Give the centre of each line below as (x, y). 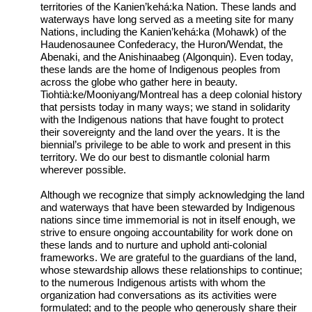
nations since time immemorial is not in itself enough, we (168, 219)
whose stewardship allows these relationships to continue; (172, 270)
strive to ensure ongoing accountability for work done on (167, 232)
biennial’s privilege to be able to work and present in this (166, 145)
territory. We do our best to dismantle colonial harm (156, 157)
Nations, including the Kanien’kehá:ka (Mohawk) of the (164, 32)
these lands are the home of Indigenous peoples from (161, 70)
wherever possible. (84, 170)
